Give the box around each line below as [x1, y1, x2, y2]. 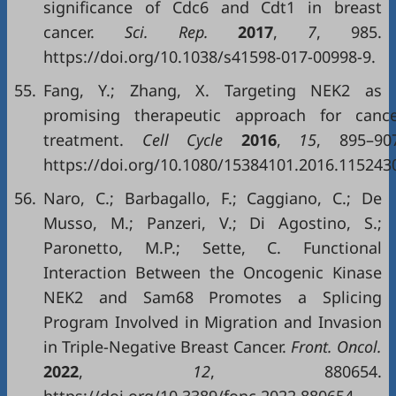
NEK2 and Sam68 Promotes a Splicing [43, 286, 382, 308]
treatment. [43, 129, 124, 150]
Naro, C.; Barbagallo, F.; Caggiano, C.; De [43, 187, 382, 209]
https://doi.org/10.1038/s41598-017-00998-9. [43, 46, 376, 67]
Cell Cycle [124, 129, 241, 150]
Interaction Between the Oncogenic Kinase [43, 262, 382, 283]
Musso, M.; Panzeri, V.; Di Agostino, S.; [43, 212, 382, 233]
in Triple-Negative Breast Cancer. [43, 336, 286, 357]
